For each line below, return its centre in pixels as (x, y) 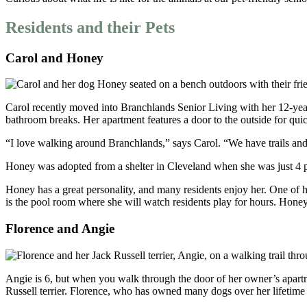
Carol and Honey (54, 58)
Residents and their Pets (90, 27)
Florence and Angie (60, 229)
